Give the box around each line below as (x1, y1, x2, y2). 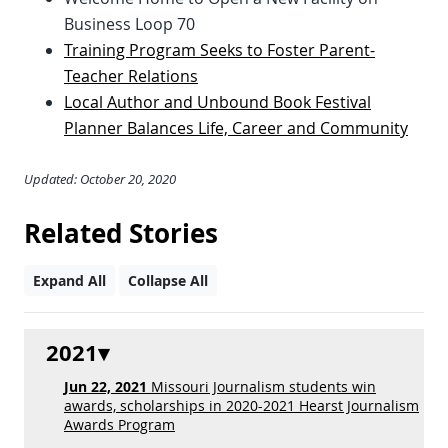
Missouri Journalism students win (147, 377, 376, 396)
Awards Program (64, 415, 175, 434)
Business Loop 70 (64, 13, 195, 35)
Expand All (33, 271, 106, 290)
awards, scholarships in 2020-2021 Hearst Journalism (64, 396, 419, 415)
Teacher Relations (64, 65, 198, 87)
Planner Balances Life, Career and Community (64, 117, 408, 139)
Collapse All (128, 271, 208, 290)
